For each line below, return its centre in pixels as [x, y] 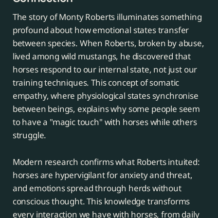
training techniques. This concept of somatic [96, 83]
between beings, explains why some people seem [106, 109]
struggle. [29, 135]
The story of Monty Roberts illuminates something [107, 17]
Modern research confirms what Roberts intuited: [106, 162]
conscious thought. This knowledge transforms [101, 201]
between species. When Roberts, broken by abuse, [108, 43]
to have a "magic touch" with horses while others [105, 122]
